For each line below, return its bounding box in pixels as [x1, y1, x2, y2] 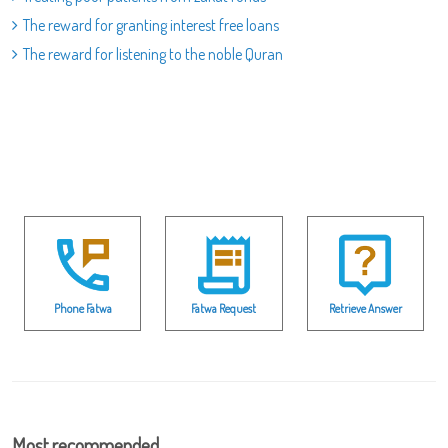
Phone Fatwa [53, 300, 112, 316]
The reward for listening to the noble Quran [23, 44, 283, 64]
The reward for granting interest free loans [23, 15, 279, 35]
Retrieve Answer [328, 300, 402, 316]
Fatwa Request [191, 300, 257, 316]
